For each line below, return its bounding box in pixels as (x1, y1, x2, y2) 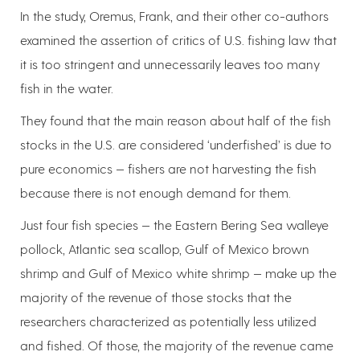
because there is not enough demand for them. (20, 185, 291, 201)
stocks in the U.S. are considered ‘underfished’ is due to (20, 137, 332, 153)
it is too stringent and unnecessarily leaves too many (20, 56, 320, 72)
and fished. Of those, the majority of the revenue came (20, 337, 333, 354)
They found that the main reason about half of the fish (20, 112, 331, 129)
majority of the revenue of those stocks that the (20, 289, 292, 305)
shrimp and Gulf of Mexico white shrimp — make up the (20, 265, 337, 281)
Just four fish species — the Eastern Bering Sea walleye (20, 217, 329, 233)
